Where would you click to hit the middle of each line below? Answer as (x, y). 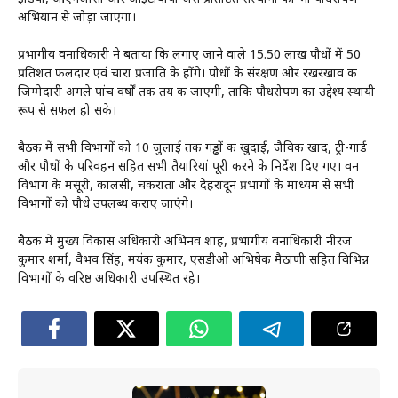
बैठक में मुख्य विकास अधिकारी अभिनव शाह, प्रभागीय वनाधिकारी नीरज (185, 243)
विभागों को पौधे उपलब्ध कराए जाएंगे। (105, 205)
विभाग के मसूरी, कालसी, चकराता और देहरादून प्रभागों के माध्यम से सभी (186, 187)
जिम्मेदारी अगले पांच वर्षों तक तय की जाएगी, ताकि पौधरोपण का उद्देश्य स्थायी (196, 93)
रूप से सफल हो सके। (67, 112)
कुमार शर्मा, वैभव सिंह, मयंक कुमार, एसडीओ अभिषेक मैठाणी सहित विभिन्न (193, 261)
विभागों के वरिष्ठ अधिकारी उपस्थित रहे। (109, 280)
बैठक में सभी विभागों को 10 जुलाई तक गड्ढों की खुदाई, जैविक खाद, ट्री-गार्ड (192, 149)
